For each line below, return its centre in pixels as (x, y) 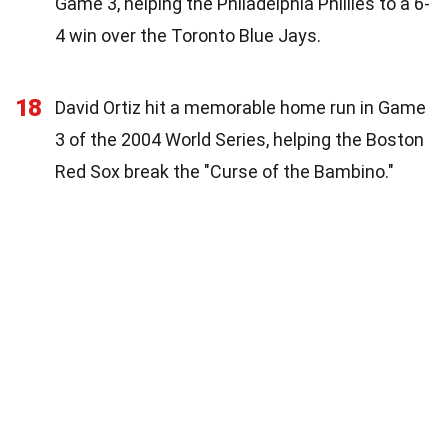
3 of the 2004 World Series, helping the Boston (239, 139)
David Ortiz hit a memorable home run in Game (240, 107)
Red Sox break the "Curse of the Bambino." (224, 171)
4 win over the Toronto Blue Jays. (188, 35)
